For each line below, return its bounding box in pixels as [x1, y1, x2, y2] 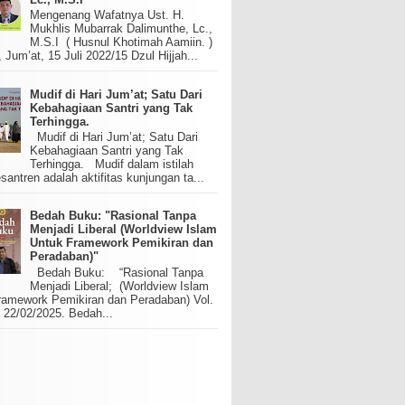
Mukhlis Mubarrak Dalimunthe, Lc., [30, 22, 213, 36]
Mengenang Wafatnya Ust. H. [30, 8, 185, 23]
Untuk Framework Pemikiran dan [30, 236, 214, 250]
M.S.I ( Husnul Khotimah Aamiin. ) [30, 35, 213, 50]
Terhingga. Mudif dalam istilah [30, 157, 194, 172]
